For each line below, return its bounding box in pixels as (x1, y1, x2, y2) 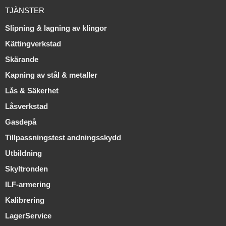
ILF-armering (5, 180, 50, 189)
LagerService (5, 211, 51, 220)
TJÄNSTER (5, 6, 44, 15)
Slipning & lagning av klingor (5, 24, 107, 33)
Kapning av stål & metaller (5, 71, 97, 80)
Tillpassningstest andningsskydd (5, 133, 121, 142)
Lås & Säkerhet (5, 86, 59, 95)
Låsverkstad (5, 102, 48, 111)
